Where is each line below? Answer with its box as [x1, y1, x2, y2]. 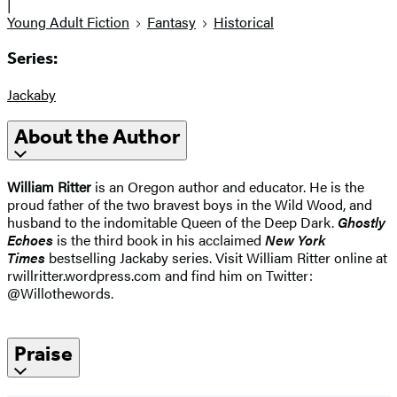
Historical [214, 12, 274, 33]
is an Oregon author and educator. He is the [91, 176, 364, 198]
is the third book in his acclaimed [53, 230, 265, 251]
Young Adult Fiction [7, 12, 129, 33]
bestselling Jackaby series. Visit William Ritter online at [45, 247, 387, 269]
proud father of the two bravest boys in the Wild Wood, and [7, 194, 372, 215]
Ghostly [338, 212, 385, 233]
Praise [14, 341, 73, 367]
